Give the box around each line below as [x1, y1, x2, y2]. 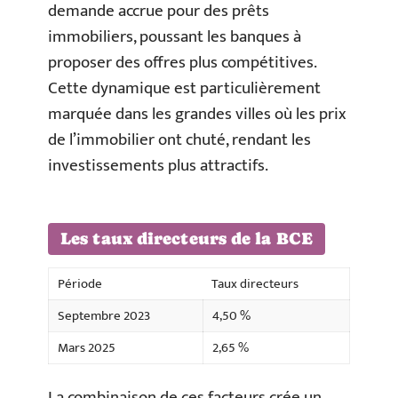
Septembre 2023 [58, 305, 150, 327]
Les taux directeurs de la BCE [60, 229, 313, 248]
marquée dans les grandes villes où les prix [48, 99, 346, 128]
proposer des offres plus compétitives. [48, 48, 316, 76]
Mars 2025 [58, 337, 115, 359]
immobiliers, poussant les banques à [48, 22, 301, 51]
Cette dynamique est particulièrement [48, 74, 321, 102]
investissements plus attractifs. [48, 151, 268, 179]
